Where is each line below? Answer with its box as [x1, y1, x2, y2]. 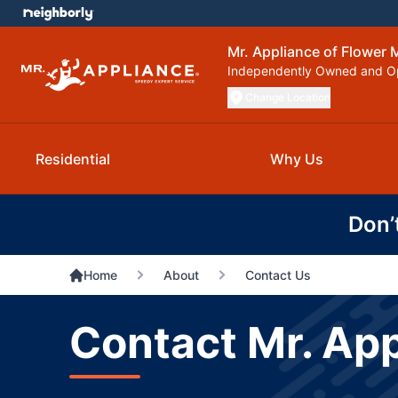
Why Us [270, 150, 323, 168]
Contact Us [244, 267, 311, 283]
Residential [36, 150, 110, 168]
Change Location [245, 91, 330, 104]
